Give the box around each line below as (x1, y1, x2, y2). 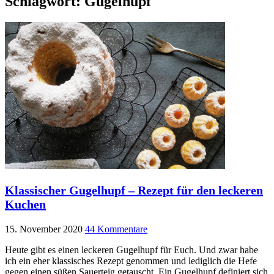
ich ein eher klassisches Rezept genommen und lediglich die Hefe (5, 256, 257, 267)
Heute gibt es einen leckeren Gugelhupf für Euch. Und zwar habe (5, 245, 258, 256)
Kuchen (5, 198, 46, 212)
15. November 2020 (5, 224, 83, 235)
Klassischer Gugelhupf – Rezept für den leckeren (5, 183, 263, 198)
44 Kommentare (85, 224, 147, 235)
